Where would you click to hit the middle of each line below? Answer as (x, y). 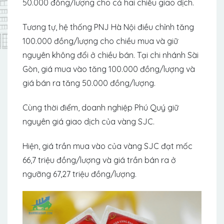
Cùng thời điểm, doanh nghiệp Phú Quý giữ (100, 107)
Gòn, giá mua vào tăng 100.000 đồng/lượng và (109, 69)
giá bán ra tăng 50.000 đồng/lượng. (90, 83)
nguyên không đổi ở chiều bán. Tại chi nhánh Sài (110, 55)
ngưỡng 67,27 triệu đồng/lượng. (79, 174)
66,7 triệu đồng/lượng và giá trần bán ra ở (99, 160)
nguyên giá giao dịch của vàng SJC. (89, 121)
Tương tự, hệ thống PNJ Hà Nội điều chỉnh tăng (108, 27)
